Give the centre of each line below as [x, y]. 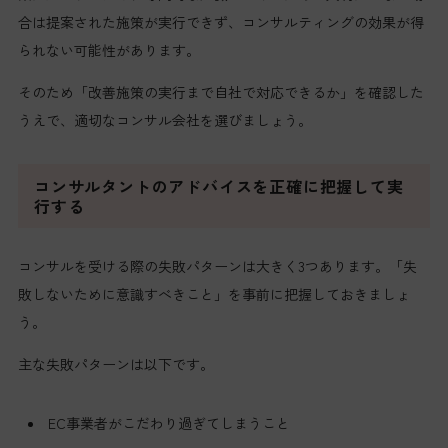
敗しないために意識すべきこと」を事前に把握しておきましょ [213, 293]
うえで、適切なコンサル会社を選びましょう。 [164, 119]
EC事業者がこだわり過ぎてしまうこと [168, 422]
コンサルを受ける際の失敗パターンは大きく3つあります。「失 [217, 265]
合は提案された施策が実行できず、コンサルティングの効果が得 [220, 21]
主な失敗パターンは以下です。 [115, 363]
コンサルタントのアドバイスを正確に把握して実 [218, 185]
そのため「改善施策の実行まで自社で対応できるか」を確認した [220, 91]
